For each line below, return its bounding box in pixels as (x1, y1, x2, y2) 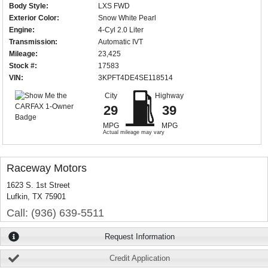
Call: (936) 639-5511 (7, 207, 104, 220)
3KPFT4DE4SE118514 (98, 74, 173, 83)
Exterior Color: (9, 14, 60, 23)
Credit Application (109, 254, 170, 263)
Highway (155, 92, 184, 100)
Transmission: (9, 38, 58, 47)
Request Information (105, 232, 175, 241)
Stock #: (9, 62, 38, 71)
